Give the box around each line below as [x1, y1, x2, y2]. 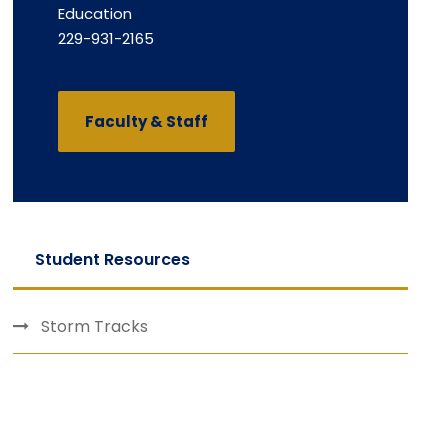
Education [58, 3, 133, 25]
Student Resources [35, 247, 191, 271]
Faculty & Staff [85, 110, 209, 132]
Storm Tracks [41, 314, 149, 338]
